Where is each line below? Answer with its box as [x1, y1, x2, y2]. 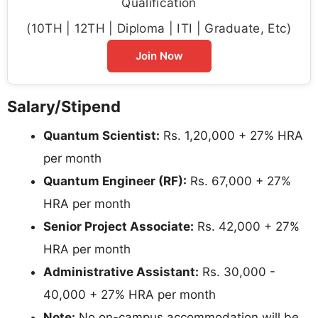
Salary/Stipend [7, 97, 121, 116]
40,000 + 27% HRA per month [43, 287, 216, 302]
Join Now [135, 49, 183, 63]
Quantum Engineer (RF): [43, 174, 187, 189]
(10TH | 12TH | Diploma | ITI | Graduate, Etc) [26, 21, 292, 36]
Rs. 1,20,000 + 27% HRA [160, 128, 303, 143]
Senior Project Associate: [43, 219, 194, 234]
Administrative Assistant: [43, 265, 199, 280]
